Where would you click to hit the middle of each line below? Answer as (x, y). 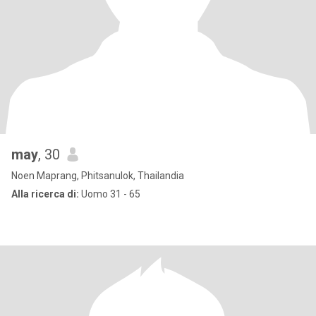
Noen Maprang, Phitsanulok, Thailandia (98, 176)
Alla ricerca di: (45, 194)
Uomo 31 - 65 (110, 194)
